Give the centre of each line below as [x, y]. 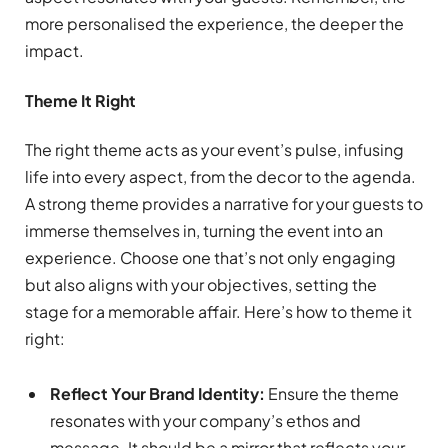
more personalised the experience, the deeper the [214, 24]
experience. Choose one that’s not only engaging [210, 257]
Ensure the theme [332, 393]
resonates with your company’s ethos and [205, 420]
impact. [54, 51]
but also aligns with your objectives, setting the [201, 284]
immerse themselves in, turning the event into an [204, 230]
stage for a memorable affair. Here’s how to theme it [218, 311]
